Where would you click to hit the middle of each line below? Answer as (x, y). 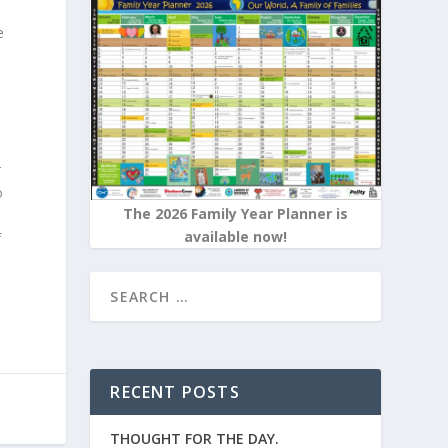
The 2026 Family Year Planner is (236, 214)
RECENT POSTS (175, 392)
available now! (236, 237)
